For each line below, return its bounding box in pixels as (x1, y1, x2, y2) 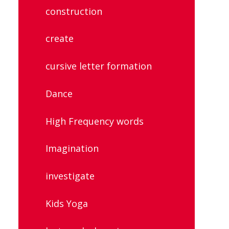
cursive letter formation (45, 60, 152, 73)
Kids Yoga (45, 197, 88, 210)
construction (45, 5, 102, 17)
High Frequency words (45, 114, 144, 127)
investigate (45, 170, 95, 182)
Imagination (45, 142, 99, 155)
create (45, 32, 74, 45)
